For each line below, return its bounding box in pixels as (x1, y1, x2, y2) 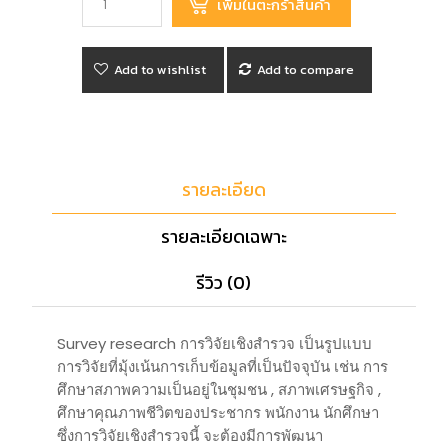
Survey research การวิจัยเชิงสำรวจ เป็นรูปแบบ (57, 333, 373, 355)
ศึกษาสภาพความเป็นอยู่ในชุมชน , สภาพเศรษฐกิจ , (57, 379, 382, 401)
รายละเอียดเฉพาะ (160, 223, 287, 251)
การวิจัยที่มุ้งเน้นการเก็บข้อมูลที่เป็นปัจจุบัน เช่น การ (57, 356, 389, 378)
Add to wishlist (114, 60, 207, 80)
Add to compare (257, 60, 355, 80)
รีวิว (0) (196, 269, 252, 297)
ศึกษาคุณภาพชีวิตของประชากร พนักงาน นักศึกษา (57, 402, 380, 424)
